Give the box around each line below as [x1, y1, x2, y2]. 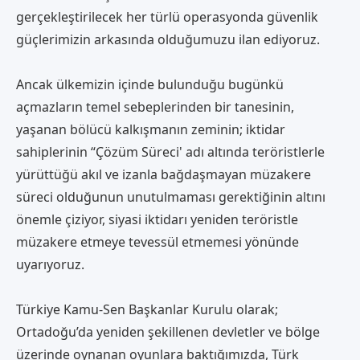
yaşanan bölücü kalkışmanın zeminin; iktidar [16, 120, 285, 138]
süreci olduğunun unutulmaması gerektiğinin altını [16, 187, 325, 206]
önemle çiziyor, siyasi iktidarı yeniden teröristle [16, 210, 298, 228]
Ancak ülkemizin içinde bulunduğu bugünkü [16, 75, 284, 93]
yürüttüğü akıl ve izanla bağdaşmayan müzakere [16, 165, 311, 183]
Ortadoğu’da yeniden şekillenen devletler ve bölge [16, 322, 320, 341]
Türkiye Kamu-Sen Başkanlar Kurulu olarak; [16, 300, 278, 318]
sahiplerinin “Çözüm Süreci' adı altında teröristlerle [16, 142, 325, 161]
